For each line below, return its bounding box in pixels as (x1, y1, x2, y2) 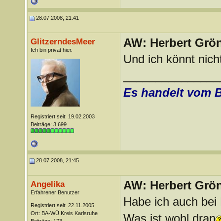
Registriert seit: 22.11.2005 (30, 202, 94, 208)
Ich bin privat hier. (30, 47, 73, 53)
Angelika (30, 179, 65, 189)
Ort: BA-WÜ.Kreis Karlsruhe (30, 210, 98, 216)
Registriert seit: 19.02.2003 (30, 113, 95, 119)
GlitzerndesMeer (30, 37, 95, 46)
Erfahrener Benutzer (30, 189, 79, 195)
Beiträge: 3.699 (30, 121, 67, 127)
